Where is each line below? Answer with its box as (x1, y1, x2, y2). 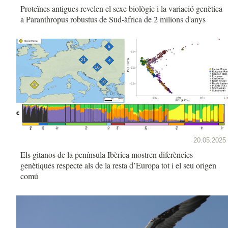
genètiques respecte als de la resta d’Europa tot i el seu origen (20, 159, 216, 170)
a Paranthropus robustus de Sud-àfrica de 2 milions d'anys (20, 13, 206, 24)
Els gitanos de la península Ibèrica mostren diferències (20, 149, 193, 160)
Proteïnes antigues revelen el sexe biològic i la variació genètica (20, 3, 222, 14)
